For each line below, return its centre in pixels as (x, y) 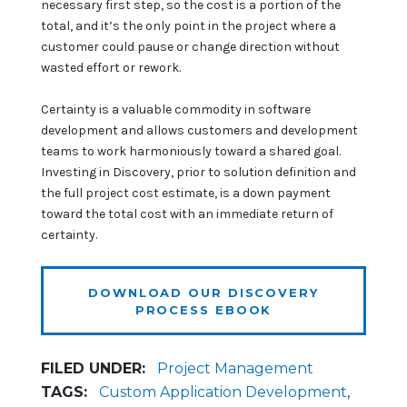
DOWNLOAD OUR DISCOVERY (203, 292)
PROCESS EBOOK (203, 309)
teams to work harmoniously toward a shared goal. (191, 151)
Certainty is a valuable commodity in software (176, 109)
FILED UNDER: (93, 368)
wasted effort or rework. (111, 67)
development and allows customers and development (199, 130)
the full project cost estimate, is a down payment (186, 193)
